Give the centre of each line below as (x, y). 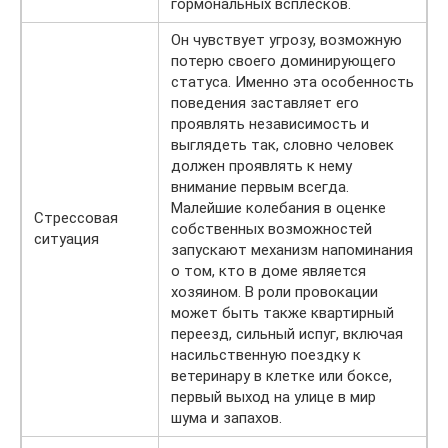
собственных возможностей (271, 229)
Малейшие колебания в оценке (278, 208)
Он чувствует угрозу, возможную (286, 40)
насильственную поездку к (266, 355)
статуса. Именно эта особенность (292, 82)
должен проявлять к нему (261, 166)
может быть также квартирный (282, 313)
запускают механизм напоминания (292, 250)
